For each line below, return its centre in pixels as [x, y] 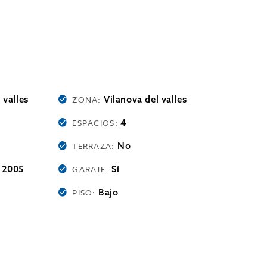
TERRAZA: [95, 146]
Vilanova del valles [145, 99]
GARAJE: [92, 169]
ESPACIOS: [97, 123]
